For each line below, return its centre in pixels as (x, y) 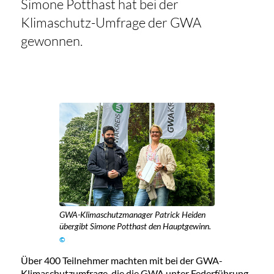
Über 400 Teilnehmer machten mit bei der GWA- (121, 260)
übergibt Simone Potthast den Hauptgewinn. (135, 226)
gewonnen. (53, 41)
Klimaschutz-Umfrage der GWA (111, 23)
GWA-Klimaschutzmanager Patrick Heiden (133, 214)
